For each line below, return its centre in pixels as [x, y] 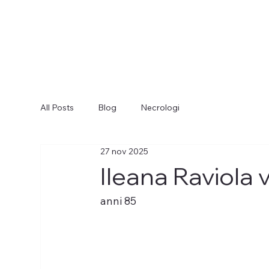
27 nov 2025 [125, 152]
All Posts [57, 108]
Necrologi [160, 108]
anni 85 [119, 201]
